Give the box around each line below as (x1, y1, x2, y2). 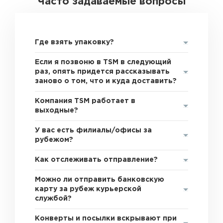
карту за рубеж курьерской (35, 186, 142, 192)
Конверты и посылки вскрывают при (35, 216, 177, 222)
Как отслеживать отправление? (35, 157, 158, 163)
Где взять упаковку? (35, 39, 114, 45)
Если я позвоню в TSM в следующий (35, 59, 172, 65)
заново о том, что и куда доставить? (35, 78, 177, 84)
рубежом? (35, 137, 74, 143)
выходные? (35, 108, 79, 113)
